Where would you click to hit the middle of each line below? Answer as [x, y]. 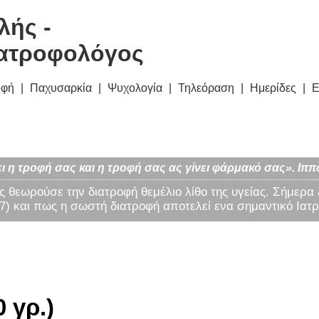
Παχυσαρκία [61, 88]
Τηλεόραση [206, 88]
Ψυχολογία [135, 88]
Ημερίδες [273, 88]
